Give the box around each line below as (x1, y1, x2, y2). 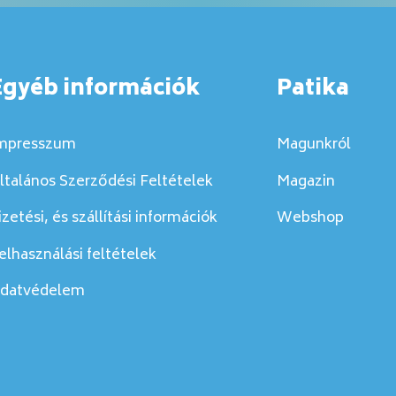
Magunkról (277, 133, 352, 157)
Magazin (277, 169, 336, 194)
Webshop (277, 206, 345, 232)
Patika (277, 71, 350, 109)
